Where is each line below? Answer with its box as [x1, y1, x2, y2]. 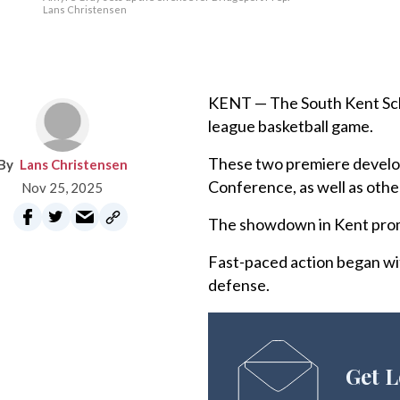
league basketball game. [208, 116, 373, 136]
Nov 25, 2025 [21, 179, 103, 196]
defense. [208, 275, 270, 295]
